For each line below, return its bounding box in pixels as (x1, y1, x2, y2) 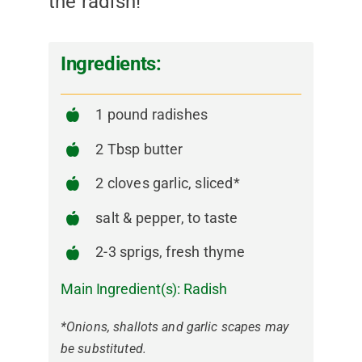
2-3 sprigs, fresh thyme (95, 243, 246, 261)
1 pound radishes (95, 106, 208, 123)
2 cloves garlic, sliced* (95, 175, 240, 192)
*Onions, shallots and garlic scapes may (60, 318, 288, 335)
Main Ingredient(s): (60, 280, 184, 297)
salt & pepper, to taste (95, 208, 238, 226)
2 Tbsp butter (95, 140, 183, 158)
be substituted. (60, 340, 146, 356)
